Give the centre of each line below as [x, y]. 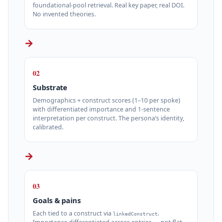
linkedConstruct [135, 214]
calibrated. [48, 127]
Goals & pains [57, 200]
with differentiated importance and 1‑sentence [101, 109]
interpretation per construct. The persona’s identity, [109, 118]
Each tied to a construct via [73, 213]
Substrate [50, 87]
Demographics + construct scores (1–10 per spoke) [107, 100]
